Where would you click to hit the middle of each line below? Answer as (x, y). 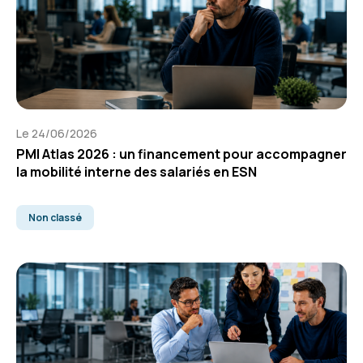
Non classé (55, 218)
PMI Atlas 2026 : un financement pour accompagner (181, 154)
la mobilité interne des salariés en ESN (137, 172)
